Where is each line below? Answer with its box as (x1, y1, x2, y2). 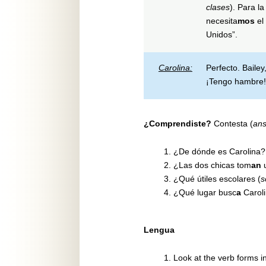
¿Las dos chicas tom (173, 160, 251, 170)
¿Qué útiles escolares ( (173, 174, 261, 183)
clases (205, 2, 230, 12)
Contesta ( (213, 119, 253, 129)
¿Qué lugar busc (173, 188, 236, 197)
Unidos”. (205, 29, 237, 39)
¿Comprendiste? (143, 119, 214, 129)
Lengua (143, 225, 175, 235)
